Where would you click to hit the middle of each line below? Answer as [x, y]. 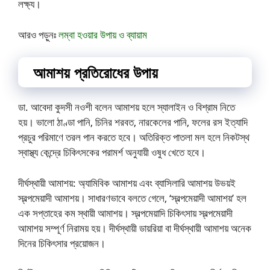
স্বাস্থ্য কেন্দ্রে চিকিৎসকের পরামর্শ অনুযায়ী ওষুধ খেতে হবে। [112, 152]
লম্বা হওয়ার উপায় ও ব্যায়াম [103, 34]
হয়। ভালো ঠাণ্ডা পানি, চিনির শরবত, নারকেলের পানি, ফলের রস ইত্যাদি [133, 122]
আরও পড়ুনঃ [38, 34]
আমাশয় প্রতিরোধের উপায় [96, 73]
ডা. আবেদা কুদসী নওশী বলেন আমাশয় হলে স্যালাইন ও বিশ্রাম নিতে [127, 107]
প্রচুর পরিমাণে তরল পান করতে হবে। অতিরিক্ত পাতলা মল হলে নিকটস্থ [134, 137]
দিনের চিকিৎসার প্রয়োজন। [62, 243]
